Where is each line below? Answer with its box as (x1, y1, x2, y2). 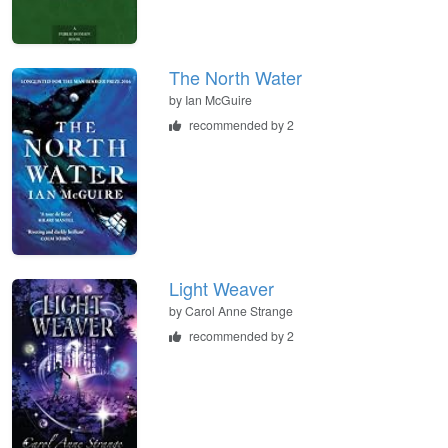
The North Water (169, 63, 302, 90)
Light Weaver (169, 274, 274, 301)
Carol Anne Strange (185, 301, 293, 319)
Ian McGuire (185, 90, 252, 108)
